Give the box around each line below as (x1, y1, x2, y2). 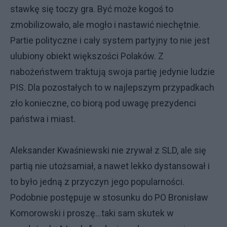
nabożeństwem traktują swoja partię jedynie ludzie (10, 66, 215, 77)
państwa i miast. (10, 113, 75, 124)
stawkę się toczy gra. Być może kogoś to (10, 4, 173, 14)
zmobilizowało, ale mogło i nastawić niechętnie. (10, 19, 201, 30)
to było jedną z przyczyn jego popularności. (10, 176, 184, 187)
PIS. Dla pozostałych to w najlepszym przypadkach (10, 82, 214, 93)
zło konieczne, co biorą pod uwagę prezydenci (10, 98, 196, 108)
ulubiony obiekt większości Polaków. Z (10, 51, 164, 61)
